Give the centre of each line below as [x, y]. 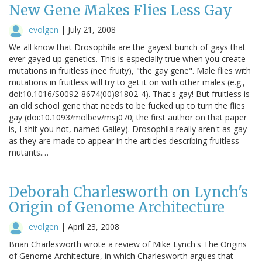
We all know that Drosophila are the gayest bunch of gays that [127, 47]
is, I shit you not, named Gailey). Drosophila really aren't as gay [128, 129]
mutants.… [29, 152]
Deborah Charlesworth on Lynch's [128, 192]
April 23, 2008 [94, 226]
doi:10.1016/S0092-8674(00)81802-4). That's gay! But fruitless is [129, 94]
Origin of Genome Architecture [117, 207]
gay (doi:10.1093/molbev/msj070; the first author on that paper [128, 117]
